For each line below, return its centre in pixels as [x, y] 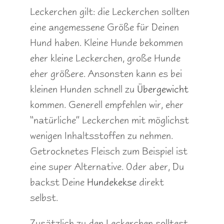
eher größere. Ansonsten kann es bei [106, 74]
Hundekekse [112, 182]
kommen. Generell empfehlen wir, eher [107, 105]
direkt [150, 182]
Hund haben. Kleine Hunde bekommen [106, 43]
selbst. [44, 198]
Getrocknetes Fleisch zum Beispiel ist [109, 151]
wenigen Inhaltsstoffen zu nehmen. [101, 136]
